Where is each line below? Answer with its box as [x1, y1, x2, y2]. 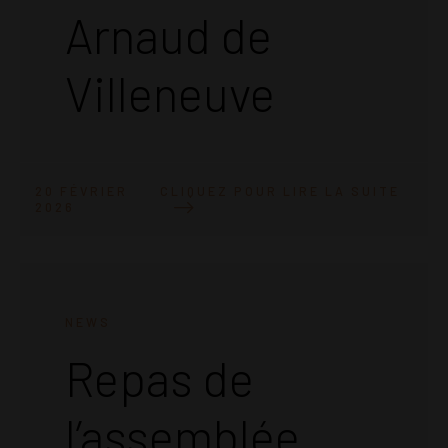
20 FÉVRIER [35, 184, 128, 199]
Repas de [65, 349, 254, 407]
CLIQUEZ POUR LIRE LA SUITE [159, 183, 400, 198]
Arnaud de [65, 5, 272, 64]
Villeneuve [65, 63, 275, 122]
